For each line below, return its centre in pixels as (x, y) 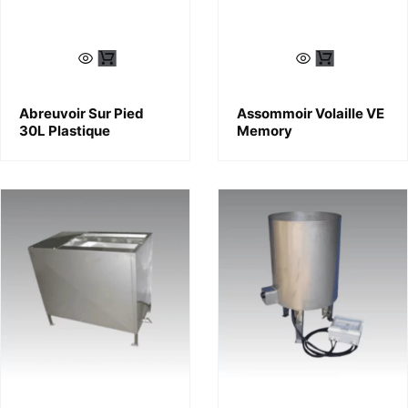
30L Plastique (65, 131)
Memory (265, 131)
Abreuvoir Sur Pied (82, 113)
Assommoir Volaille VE (311, 113)
